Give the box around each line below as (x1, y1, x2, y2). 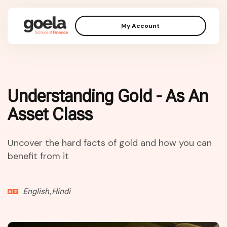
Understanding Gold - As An (8, 86, 208, 106)
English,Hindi (23, 186, 70, 196)
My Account (121, 22, 160, 30)
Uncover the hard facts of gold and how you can (8, 137, 212, 149)
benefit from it (8, 150, 69, 162)
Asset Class (8, 104, 93, 124)
